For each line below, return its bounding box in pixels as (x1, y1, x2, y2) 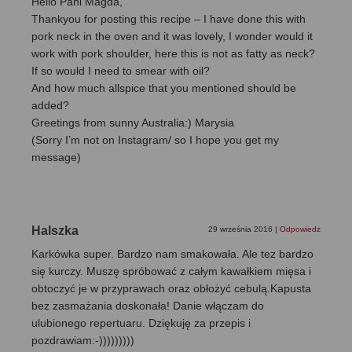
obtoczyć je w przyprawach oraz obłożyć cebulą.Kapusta (31, 281, 311, 295)
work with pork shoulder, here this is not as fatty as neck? (31, 46, 315, 60)
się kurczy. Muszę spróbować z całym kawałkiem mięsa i (31, 264, 311, 277)
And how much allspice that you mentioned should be (31, 81, 296, 94)
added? (31, 98, 69, 112)
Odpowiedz (280, 224, 321, 233)
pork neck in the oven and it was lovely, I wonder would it (31, 29, 313, 42)
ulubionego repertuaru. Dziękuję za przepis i (31, 316, 251, 329)
